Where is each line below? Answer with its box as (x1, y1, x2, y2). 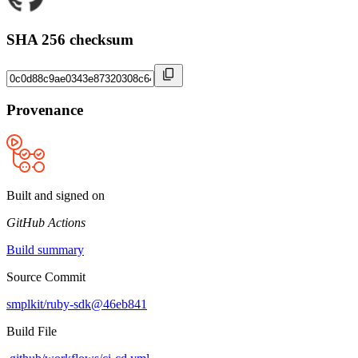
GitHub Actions (6, 216, 86, 230)
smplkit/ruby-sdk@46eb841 (6, 297, 147, 312)
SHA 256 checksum (6, 30, 133, 48)
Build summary (6, 243, 84, 257)
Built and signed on (6, 189, 105, 203)
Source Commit (6, 270, 86, 284)
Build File (6, 324, 57, 339)
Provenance (6, 101, 83, 119)
